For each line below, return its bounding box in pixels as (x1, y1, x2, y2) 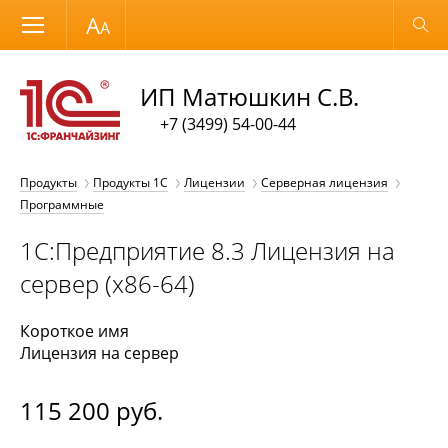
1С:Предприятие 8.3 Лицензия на (20, 234, 395, 267)
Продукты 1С (93, 174, 168, 191)
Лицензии (184, 174, 245, 191)
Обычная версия (297, 13, 428, 36)
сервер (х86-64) (20, 267, 195, 300)
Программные (20, 196, 104, 213)
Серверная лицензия (261, 174, 388, 191)
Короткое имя (20, 320, 129, 342)
